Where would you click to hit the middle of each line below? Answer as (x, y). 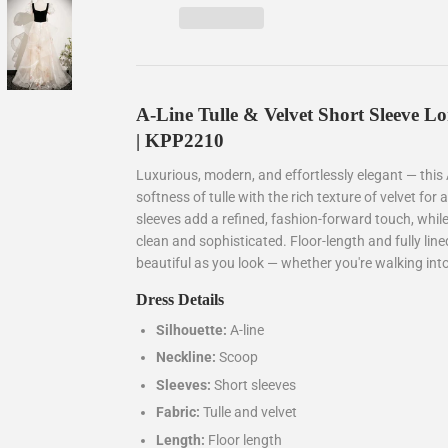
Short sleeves (253, 384)
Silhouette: (191, 329)
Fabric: (178, 412)
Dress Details (180, 299)
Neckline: (186, 357)
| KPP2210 (180, 141)
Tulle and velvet (248, 412)
